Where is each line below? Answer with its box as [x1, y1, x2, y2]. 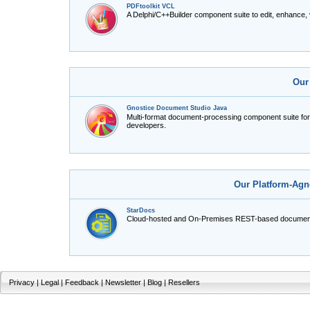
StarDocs [126, 206, 155, 214]
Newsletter [105, 278, 141, 287]
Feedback [65, 278, 99, 287]
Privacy [9, 278, 35, 287]
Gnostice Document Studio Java [126, 104, 227, 112]
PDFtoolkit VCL [126, 3, 175, 10]
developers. [126, 120, 166, 129]
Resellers [168, 278, 200, 287]
